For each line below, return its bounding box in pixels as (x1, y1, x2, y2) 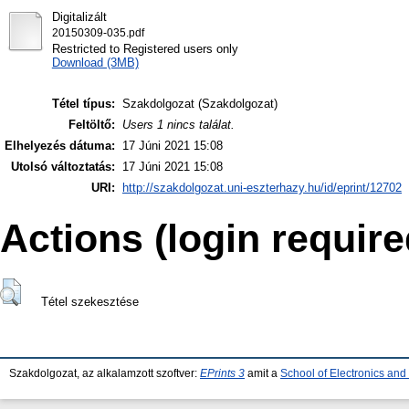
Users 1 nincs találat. (122, 118, 235, 132)
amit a (245, 368, 280, 379)
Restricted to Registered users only (51, 41, 238, 56)
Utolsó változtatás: (11, 160, 115, 174)
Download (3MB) (51, 55, 139, 69)
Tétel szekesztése (40, 295, 139, 309)
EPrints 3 (200, 368, 245, 379)
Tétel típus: (52, 97, 115, 111)
